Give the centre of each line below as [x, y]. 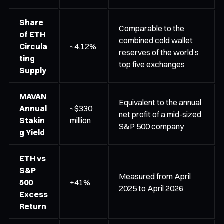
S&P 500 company [151, 126]
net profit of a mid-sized [160, 114]
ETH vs [33, 158]
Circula [33, 46]
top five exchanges [152, 64]
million [80, 120]
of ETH [32, 34]
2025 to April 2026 [151, 188]
